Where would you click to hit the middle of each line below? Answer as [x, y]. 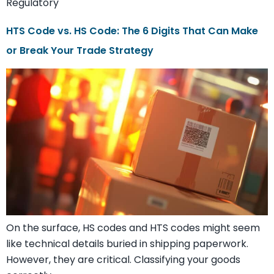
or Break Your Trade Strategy [80, 50]
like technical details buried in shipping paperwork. [127, 243]
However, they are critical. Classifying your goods [123, 259]
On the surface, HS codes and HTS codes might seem [133, 228]
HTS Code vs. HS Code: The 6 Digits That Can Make [132, 31]
